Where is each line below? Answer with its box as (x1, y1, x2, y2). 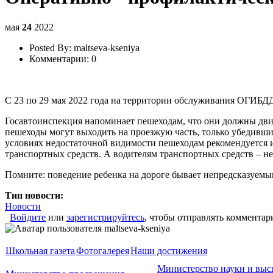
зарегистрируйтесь (66, 211, 144, 222)
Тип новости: (5, 190, 66, 200)
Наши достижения (130, 245, 207, 256)
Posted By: (29, 42, 71, 53)
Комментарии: (29, 53, 89, 64)
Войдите (10, 211, 46, 222)
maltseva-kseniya (74, 42, 140, 53)
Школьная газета (5, 245, 75, 256)
